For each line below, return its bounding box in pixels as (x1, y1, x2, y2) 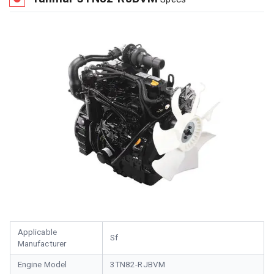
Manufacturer (17, 239, 67, 249)
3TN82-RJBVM (109, 260, 166, 270)
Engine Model (17, 260, 67, 270)
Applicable (17, 228, 57, 237)
